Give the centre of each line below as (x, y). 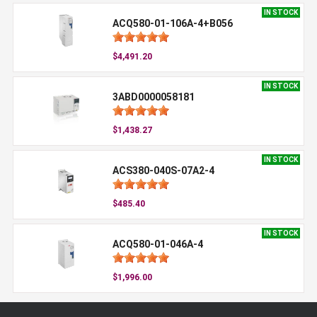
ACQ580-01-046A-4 (157, 244)
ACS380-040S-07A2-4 (163, 171)
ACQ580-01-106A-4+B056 (172, 24)
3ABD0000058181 (153, 97)
